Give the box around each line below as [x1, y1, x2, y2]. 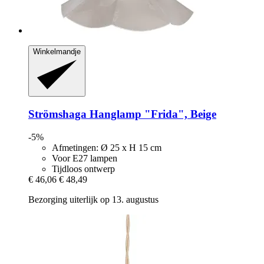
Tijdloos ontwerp [52, 163, 115, 174]
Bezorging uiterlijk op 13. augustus [28, 194, 159, 204]
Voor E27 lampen [52, 153, 117, 163]
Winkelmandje [33, 47, 81, 56]
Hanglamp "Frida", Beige [87, 108, 216, 120]
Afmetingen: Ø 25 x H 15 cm [52, 142, 161, 153]
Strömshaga [28, 108, 87, 120]
